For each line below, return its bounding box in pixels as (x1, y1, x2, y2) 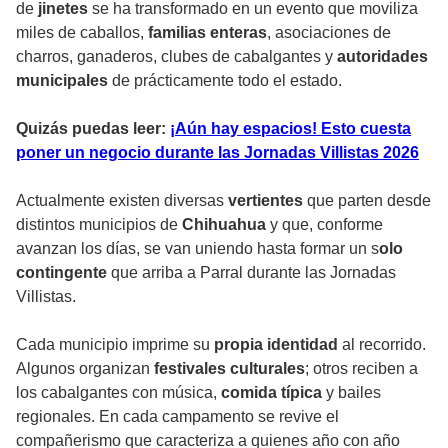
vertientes (228, 192, 307, 210)
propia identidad (210, 336, 342, 354)
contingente (16, 264, 107, 282)
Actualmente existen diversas (16, 192, 228, 210)
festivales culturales (154, 360, 305, 378)
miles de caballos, (16, 24, 148, 42)
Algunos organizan (16, 360, 154, 378)
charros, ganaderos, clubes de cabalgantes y (16, 48, 337, 66)
